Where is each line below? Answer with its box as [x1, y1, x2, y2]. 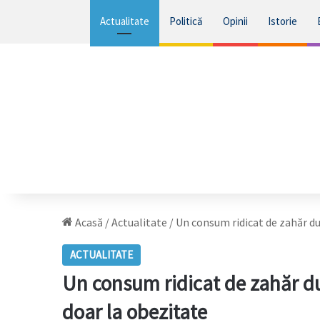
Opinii [222, 14, 248, 28]
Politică [169, 14, 203, 28]
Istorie [267, 14, 297, 28]
